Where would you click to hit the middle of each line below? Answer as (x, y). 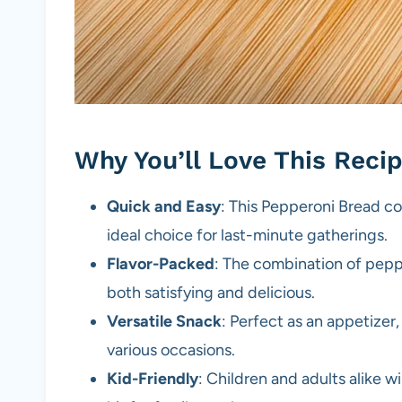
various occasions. (171, 350)
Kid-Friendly (153, 379)
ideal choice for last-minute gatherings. (247, 236)
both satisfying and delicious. (211, 293)
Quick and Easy (164, 207)
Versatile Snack (164, 322)
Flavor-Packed (161, 264)
